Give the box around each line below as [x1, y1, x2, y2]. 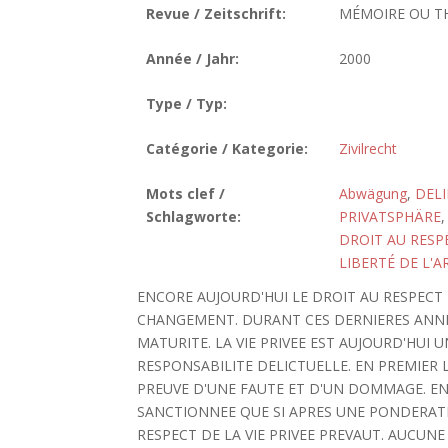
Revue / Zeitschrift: [145, 4, 286, 23]
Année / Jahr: [145, 49, 239, 68]
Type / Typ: [145, 94, 227, 113]
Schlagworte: [145, 207, 241, 226]
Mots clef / [145, 184, 225, 203]
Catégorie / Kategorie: [145, 139, 308, 158]
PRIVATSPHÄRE [338, 207, 441, 226]
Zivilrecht [338, 139, 397, 158]
